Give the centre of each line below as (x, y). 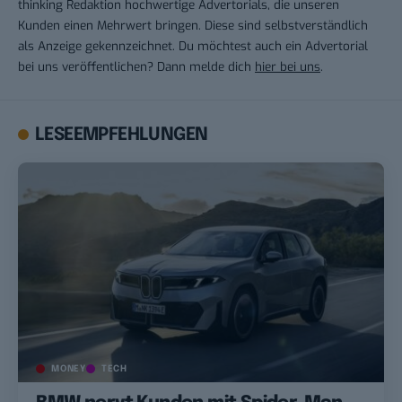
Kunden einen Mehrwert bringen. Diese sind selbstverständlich (193, 25)
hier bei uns (288, 66)
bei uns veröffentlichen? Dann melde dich (136, 66)
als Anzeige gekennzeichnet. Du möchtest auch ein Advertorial (193, 45)
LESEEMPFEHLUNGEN (122, 135)
